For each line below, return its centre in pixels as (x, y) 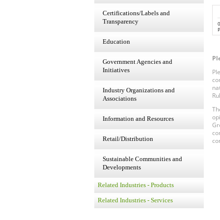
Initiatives (116, 70)
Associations (120, 98)
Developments (122, 167)
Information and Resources (138, 119)
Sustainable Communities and (142, 159)
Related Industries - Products (136, 185)
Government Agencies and (137, 62)
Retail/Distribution (128, 139)
